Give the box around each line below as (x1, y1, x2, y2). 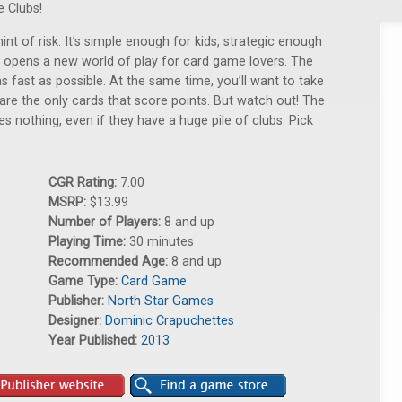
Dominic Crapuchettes (105, 313, 234, 328)
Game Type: (48, 274, 121, 289)
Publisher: (48, 293, 108, 309)
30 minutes (129, 234, 194, 249)
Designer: (48, 313, 105, 328)
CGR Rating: (48, 175, 120, 190)
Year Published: (48, 333, 141, 348)
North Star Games (108, 293, 214, 309)
